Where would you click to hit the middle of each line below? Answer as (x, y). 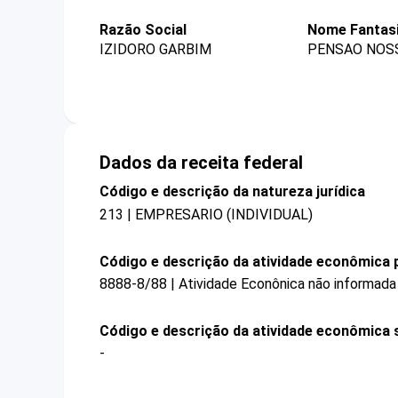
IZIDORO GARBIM (155, 50)
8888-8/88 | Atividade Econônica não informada (248, 283)
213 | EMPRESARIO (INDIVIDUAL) (206, 214)
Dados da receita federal (201, 163)
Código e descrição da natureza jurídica (232, 192)
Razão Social (143, 30)
